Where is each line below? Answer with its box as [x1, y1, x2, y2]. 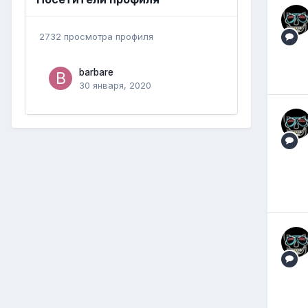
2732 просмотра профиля [39, 30, 153, 42]
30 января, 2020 [79, 79, 151, 91]
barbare [79, 66, 113, 78]
